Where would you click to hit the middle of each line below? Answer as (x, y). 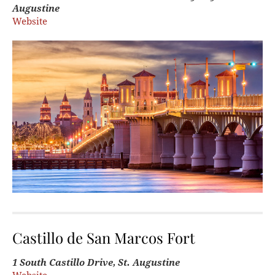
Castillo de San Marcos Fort (104, 237)
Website (30, 21)
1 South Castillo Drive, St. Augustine (96, 262)
